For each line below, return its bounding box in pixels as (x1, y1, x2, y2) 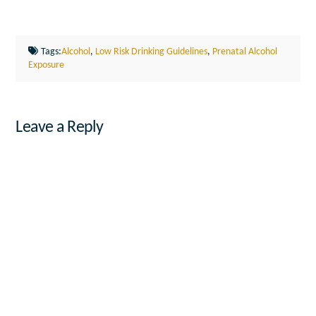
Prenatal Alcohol (212, 46, 278, 57)
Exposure (28, 59, 64, 71)
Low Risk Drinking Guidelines (95, 46, 208, 57)
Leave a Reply (16, 119, 104, 136)
